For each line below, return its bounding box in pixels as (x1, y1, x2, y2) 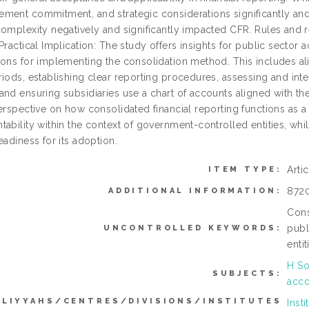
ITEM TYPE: (208, 165, 282, 175)
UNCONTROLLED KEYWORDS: (103, 223, 282, 233)
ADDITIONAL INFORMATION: (108, 186, 282, 196)
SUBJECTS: (212, 269, 282, 279)
